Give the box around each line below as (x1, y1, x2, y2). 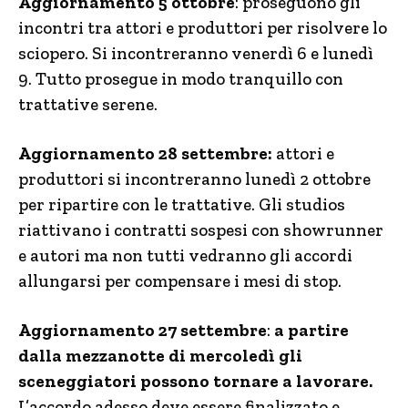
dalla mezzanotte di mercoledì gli (18, 345, 302, 366)
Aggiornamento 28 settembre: (18, 143, 272, 164)
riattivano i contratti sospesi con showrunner (18, 219, 383, 240)
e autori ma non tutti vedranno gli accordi (18, 245, 352, 266)
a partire (274, 320, 349, 341)
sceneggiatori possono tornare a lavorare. (18, 371, 372, 392)
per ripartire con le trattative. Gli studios (18, 194, 345, 215)
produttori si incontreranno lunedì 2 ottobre (18, 168, 371, 189)
